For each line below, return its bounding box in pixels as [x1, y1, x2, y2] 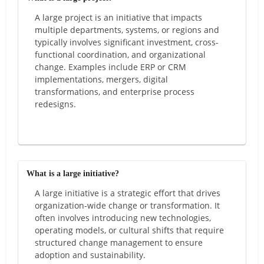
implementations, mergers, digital [35, 74, 169, 85]
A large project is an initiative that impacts [35, 12, 203, 24]
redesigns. [35, 98, 77, 110]
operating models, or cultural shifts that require [35, 225, 225, 236]
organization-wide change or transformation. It [35, 200, 220, 212]
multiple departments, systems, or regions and [35, 24, 220, 36]
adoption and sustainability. [35, 249, 146, 261]
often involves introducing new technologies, [35, 212, 212, 224]
